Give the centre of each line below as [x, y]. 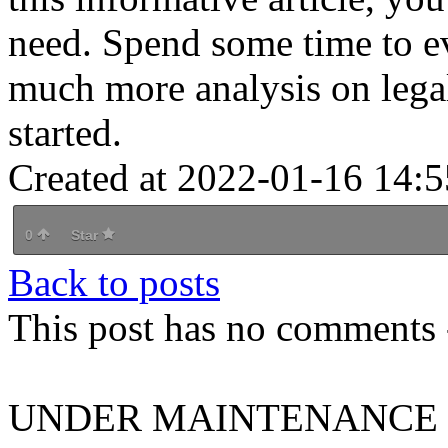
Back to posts [114, 282]
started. [65, 132]
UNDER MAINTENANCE [223, 417]
